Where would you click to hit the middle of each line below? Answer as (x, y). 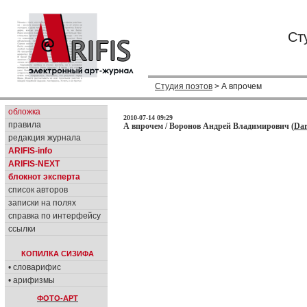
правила (25, 125)
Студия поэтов (184, 86)
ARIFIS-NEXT (34, 164)
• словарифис (35, 267)
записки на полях (42, 203)
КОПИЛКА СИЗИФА (58, 254)
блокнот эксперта (44, 177)
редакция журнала (45, 138)
